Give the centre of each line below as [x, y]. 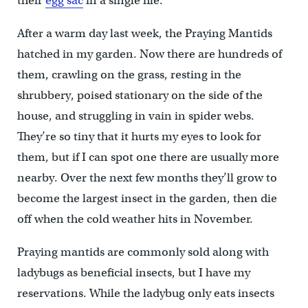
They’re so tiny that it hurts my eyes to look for [139, 136]
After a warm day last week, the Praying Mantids [144, 33]
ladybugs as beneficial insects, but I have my [133, 273]
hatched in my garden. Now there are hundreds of [149, 54]
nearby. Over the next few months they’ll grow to [147, 178]
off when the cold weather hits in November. [135, 219]
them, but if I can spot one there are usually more [148, 157]
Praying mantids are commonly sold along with [143, 252]
